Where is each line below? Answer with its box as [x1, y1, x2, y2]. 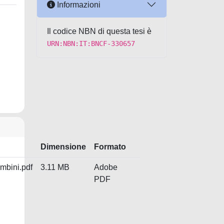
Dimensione [40, 142, 86, 151]
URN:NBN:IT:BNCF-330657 [47, 39, 135, 47]
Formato [94, 142, 126, 151]
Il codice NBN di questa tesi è [47, 27, 151, 35]
